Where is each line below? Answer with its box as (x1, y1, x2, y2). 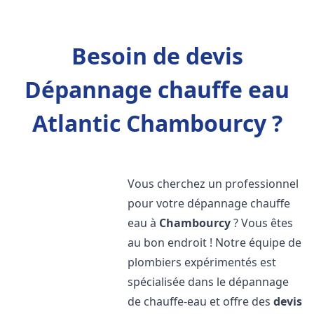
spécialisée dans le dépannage (128, 274, 289, 289)
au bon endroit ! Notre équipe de (128, 235, 302, 250)
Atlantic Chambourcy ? (32, 108, 282, 138)
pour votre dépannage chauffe (128, 196, 291, 211)
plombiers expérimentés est (128, 254, 277, 270)
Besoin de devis (71, 41, 243, 71)
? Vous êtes (231, 215, 294, 231)
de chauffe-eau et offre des (128, 294, 274, 309)
